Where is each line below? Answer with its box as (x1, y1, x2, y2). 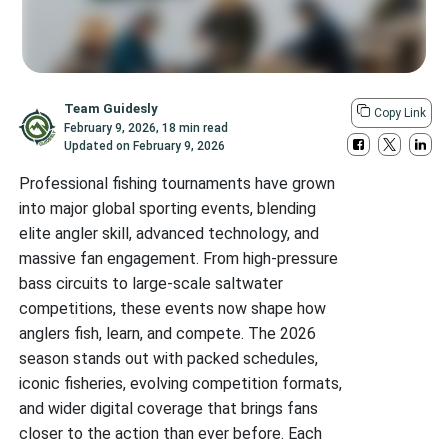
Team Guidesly (64, 101, 159, 116)
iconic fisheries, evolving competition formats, (19, 374, 343, 393)
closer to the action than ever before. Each (19, 424, 323, 443)
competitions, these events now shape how (19, 299, 327, 318)
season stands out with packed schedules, (19, 349, 319, 368)
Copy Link (373, 106, 426, 120)
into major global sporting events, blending (19, 199, 317, 218)
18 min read (162, 121, 229, 135)
